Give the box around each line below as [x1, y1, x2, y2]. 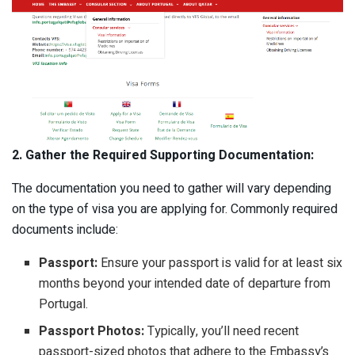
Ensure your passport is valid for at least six [97, 253, 343, 273]
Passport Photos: [39, 321, 145, 341]
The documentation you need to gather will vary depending [12, 178, 331, 198]
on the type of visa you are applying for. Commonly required [12, 199, 338, 219]
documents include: [12, 219, 118, 239]
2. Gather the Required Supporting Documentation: [12, 145, 314, 165]
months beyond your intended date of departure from [39, 273, 331, 293]
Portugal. [39, 294, 89, 314]
